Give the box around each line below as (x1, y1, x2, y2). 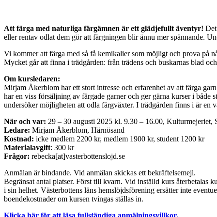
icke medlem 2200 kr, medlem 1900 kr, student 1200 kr (36, 134, 204, 143)
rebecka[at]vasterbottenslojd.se (31, 152, 125, 160)
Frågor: (4, 152, 31, 160)
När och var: (4, 117, 46, 125)
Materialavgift (4, 143, 50, 152)
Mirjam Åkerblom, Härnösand (30, 125, 124, 134)
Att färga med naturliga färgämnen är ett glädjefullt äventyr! (4, 24, 205, 32)
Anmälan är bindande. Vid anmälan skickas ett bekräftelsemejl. (4, 168, 196, 177)
